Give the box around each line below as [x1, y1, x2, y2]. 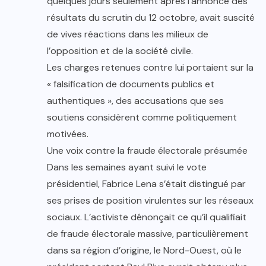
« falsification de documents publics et [47, 78, 214, 91]
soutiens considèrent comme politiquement [47, 111, 237, 124]
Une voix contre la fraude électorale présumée [47, 144, 248, 157]
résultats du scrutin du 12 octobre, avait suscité [47, 11, 255, 24]
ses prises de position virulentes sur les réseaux [47, 194, 254, 207]
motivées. [47, 128, 88, 141]
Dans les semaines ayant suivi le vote [47, 161, 207, 174]
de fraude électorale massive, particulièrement [47, 227, 248, 240]
